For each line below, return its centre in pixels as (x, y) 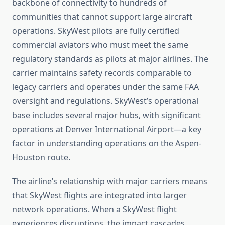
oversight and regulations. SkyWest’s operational (105, 101)
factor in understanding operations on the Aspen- (107, 143)
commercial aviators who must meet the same (100, 45)
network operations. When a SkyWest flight (94, 210)
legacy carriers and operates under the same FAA (105, 87)
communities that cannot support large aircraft (102, 17)
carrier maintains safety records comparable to (102, 73)
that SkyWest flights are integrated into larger (99, 196)
